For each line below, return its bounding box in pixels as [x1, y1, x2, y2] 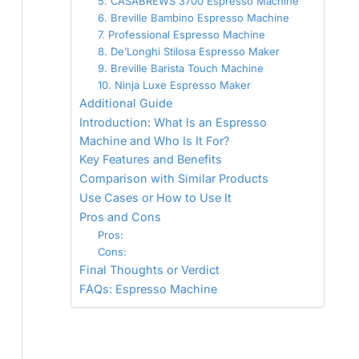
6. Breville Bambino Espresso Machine [97, 11, 289, 24]
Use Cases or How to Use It [79, 191, 232, 204]
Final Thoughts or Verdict [79, 263, 220, 276]
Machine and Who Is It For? [79, 134, 229, 147]
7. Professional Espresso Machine [97, 28, 265, 41]
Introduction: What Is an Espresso [79, 115, 267, 129]
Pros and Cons [79, 210, 161, 224]
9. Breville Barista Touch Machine [97, 62, 264, 75]
